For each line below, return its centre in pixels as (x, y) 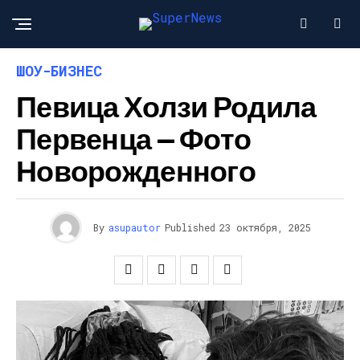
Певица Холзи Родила (166, 106)
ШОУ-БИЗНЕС (59, 71)
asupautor (134, 227)
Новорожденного (136, 170)
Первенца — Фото (134, 138)
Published (190, 227)
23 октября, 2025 (265, 227)
